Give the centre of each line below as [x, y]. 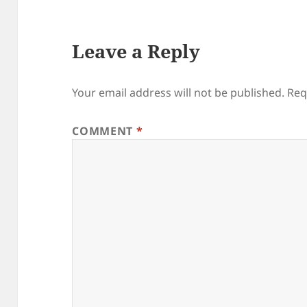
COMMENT [104, 131]
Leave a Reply [136, 51]
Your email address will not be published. [179, 93]
